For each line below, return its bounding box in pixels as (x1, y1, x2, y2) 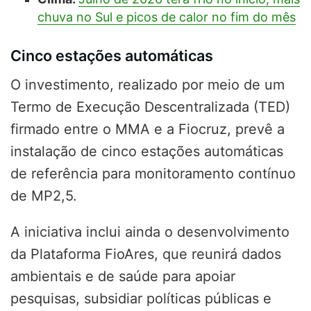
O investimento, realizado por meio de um (10, 76, 285, 93)
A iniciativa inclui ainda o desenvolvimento (10, 223, 289, 240)
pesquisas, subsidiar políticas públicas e (10, 289, 271, 307)
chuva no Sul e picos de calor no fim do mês (37, 10, 296, 25)
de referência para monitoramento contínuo (10, 165, 296, 182)
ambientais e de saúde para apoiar (10, 267, 235, 285)
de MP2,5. (10, 187, 77, 204)
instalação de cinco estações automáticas (10, 142, 283, 160)
